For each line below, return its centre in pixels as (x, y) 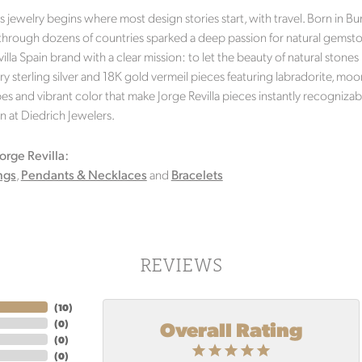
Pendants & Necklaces (84, 174)
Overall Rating (231, 328)
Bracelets (197, 174)
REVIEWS (181, 265)
